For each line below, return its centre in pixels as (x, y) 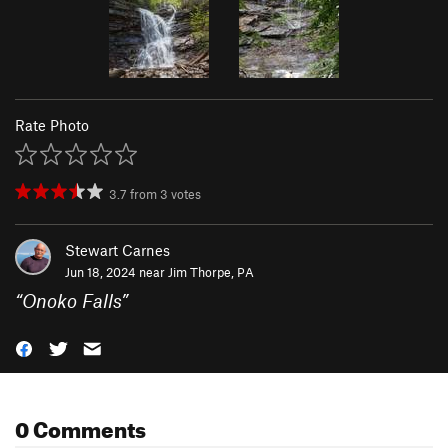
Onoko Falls (71, 300)
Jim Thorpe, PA (211, 271)
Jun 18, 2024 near (116, 271)
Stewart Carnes (117, 249)
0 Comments (80, 425)
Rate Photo (52, 124)
